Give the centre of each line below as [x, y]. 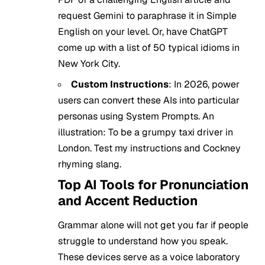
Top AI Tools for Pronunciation [153, 185]
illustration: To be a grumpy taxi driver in [146, 132]
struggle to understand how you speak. [143, 241]
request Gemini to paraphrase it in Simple [147, 16]
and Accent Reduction [128, 201]
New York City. [89, 64]
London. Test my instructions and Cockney [149, 148]
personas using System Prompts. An [136, 116]
